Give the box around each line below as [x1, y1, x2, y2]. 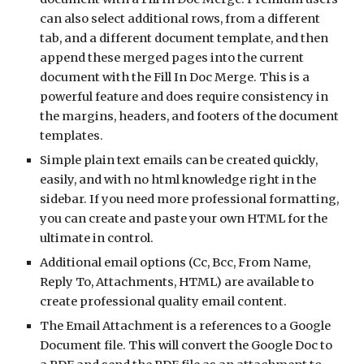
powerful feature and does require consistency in [40, 89, 329, 104]
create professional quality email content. [40, 294, 288, 309]
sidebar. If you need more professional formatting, [40, 192, 340, 206]
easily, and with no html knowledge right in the [40, 172, 317, 187]
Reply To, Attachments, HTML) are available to [40, 275, 314, 289]
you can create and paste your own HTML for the [40, 211, 328, 226]
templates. [40, 128, 106, 143]
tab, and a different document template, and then [40, 31, 329, 45]
